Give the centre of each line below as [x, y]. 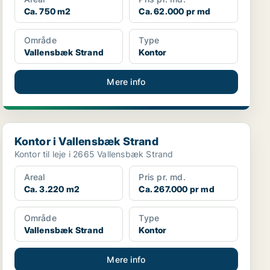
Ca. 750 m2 [47, 11]
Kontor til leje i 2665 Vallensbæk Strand [94, 154]
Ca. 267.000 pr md [177, 189]
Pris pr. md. [162, 177]
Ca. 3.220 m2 [52, 189]
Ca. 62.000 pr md [175, 11]
